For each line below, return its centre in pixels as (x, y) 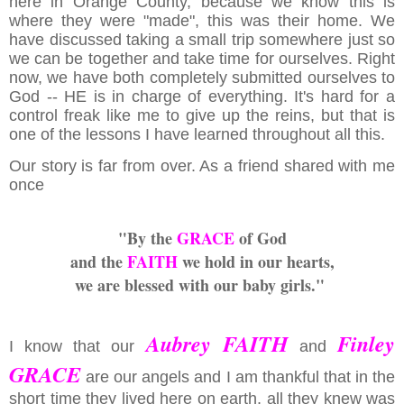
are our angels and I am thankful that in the (238, 377)
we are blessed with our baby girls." (202, 285)
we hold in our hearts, (256, 262)
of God (260, 239)
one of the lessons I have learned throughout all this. (197, 135)
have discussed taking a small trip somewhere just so (202, 40)
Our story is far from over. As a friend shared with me (202, 166)
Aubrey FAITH (217, 344)
